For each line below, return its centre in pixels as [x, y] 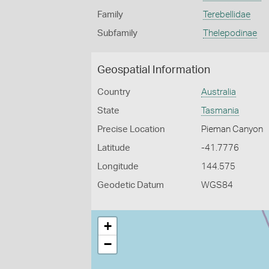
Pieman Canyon [232, 129]
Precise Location [131, 129]
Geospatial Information [154, 70]
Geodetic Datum [131, 185]
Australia [219, 92]
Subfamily [117, 33]
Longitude [118, 167]
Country [114, 92]
